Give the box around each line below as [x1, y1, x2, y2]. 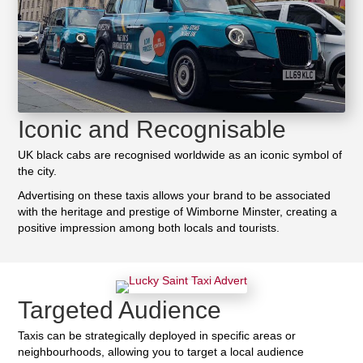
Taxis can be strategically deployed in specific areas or [18, 328, 297, 342]
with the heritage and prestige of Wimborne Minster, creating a [18, 205, 338, 219]
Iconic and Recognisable [18, 116, 287, 143]
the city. [18, 164, 58, 178]
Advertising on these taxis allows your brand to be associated [18, 189, 331, 203]
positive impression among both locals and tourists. [18, 221, 280, 235]
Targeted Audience [18, 296, 222, 323]
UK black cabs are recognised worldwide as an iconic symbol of [18, 148, 343, 162]
